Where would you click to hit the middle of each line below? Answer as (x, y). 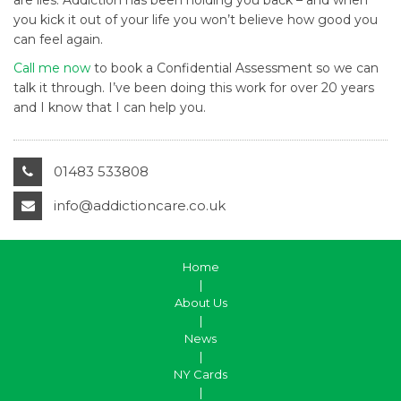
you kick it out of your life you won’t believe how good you (196, 20)
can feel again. (58, 39)
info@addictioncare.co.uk (140, 205)
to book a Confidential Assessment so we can (235, 68)
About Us (200, 303)
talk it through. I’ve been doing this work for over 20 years (194, 88)
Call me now (52, 68)
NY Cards (200, 374)
